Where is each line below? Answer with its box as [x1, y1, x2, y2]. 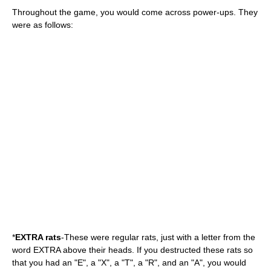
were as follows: [12, 20, 73, 30]
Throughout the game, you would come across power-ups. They [12, 7, 258, 17]
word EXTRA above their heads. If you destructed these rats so [12, 245, 253, 255]
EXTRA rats [15, 232, 61, 242]
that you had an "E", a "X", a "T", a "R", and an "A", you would [12, 258, 246, 267]
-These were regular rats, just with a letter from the [61, 232, 255, 242]
